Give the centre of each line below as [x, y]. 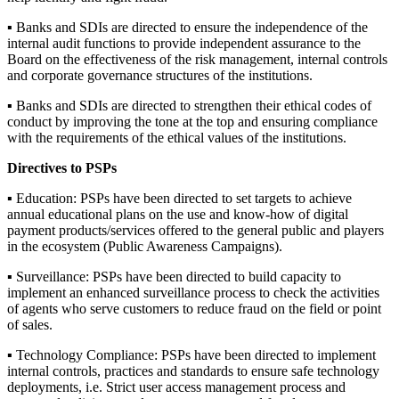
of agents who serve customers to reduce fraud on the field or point [194, 308]
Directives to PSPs [62, 167]
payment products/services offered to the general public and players [195, 230]
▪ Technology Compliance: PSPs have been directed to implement [191, 354]
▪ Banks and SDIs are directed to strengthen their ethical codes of [189, 105]
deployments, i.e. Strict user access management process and [176, 387]
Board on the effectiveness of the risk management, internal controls [197, 59]
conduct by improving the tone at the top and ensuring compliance [192, 121]
